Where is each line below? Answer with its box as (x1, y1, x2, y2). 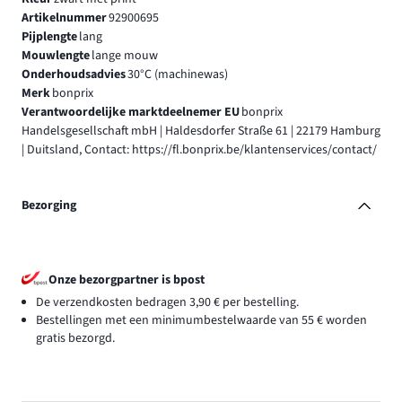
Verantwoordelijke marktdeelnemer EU (22, 102, 240, 121)
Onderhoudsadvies (22, 65, 126, 83)
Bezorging (22, 197, 76, 215)
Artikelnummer (22, 8, 107, 27)
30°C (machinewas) (127, 65, 228, 83)
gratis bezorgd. (36, 328, 115, 347)
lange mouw (91, 46, 158, 65)
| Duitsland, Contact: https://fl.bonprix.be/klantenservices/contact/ (22, 140, 377, 159)
